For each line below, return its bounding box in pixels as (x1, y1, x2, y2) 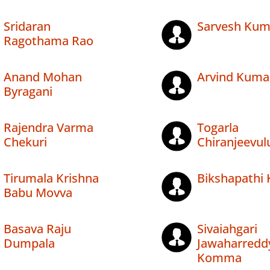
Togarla (196, 119, 239, 136)
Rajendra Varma (4, 119, 93, 136)
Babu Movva (4, 184, 72, 201)
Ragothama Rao (4, 33, 93, 49)
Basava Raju (4, 221, 71, 237)
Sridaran (4, 18, 51, 35)
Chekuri (4, 134, 47, 151)
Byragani (4, 83, 52, 100)
